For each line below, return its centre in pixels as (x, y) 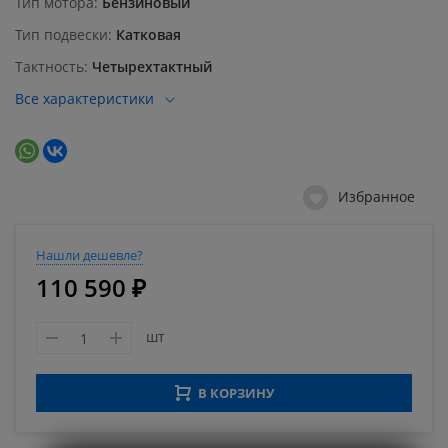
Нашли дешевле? (89, 255)
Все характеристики (84, 99)
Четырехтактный (152, 67)
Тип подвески (61, 35)
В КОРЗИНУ (235, 393)
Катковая (148, 35)
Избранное (376, 197)
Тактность (49, 67)
